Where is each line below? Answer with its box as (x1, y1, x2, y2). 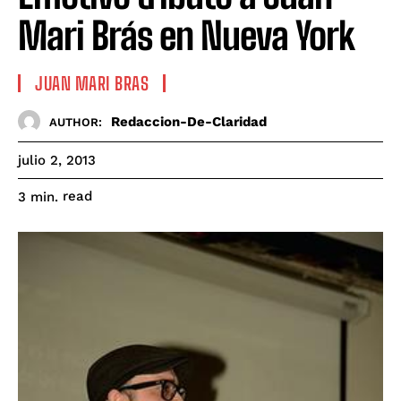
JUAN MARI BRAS (35, 73, 149, 95)
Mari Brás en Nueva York (18, 13, 354, 59)
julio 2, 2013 (18, 152, 96, 169)
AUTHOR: (49, 115, 102, 129)
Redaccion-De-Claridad (111, 113, 267, 130)
